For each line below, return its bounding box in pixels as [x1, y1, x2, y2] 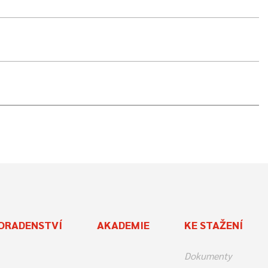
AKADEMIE [97, 217, 150, 232]
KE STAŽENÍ [184, 217, 243, 232]
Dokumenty [184, 249, 232, 262]
